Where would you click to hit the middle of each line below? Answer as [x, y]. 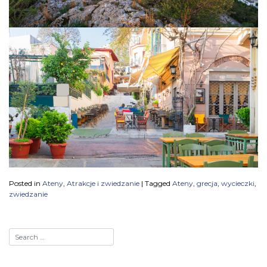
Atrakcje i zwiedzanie [103, 184]
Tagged [159, 184]
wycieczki [238, 184]
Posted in [26, 184]
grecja [207, 184]
